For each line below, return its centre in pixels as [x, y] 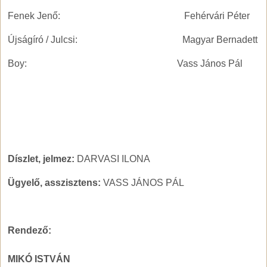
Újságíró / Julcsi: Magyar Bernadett [133, 40]
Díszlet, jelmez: [41, 159]
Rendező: [30, 231]
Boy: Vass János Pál [125, 64]
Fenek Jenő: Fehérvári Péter [129, 16]
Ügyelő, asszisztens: [54, 183]
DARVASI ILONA [112, 159]
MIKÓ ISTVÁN [39, 259]
